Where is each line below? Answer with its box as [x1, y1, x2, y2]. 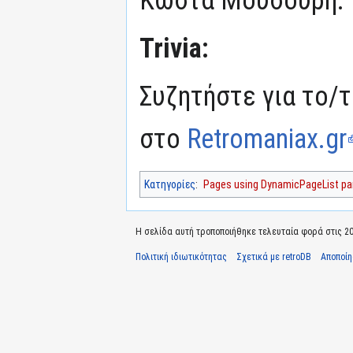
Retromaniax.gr [187, 122, 347, 154]
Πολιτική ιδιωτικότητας [136, 251, 227, 262]
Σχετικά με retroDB [236, 251, 311, 262]
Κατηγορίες [144, 177, 195, 191]
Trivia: [139, 32, 209, 64]
